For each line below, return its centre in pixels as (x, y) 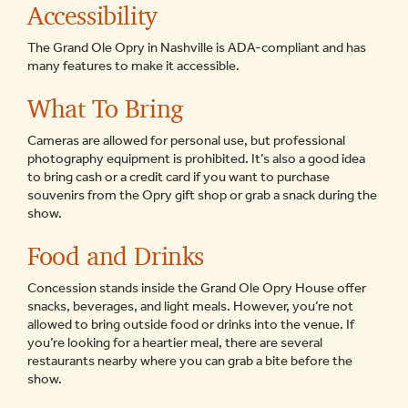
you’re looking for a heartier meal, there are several (175, 342)
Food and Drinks (116, 256)
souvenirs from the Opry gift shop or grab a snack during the (202, 195)
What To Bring (106, 108)
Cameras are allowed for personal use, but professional (186, 140)
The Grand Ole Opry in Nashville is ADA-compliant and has (197, 47)
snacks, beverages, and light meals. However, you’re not (190, 306)
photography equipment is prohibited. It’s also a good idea (196, 158)
